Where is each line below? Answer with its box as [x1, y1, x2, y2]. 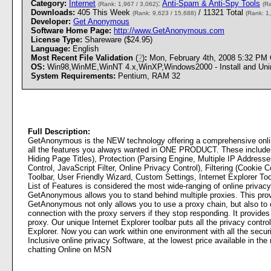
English [70, 44, 99, 53]
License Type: [31, 35, 82, 44]
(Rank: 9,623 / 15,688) [132, 10, 196, 16]
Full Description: [28, 127, 90, 136]
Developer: [31, 17, 71, 26]
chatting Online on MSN [28, 245, 111, 254]
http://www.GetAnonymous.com [114, 26, 224, 35]
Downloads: [31, 8, 75, 17]
